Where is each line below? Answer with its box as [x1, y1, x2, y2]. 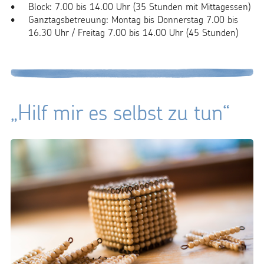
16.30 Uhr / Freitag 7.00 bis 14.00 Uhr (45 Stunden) [28, 26, 238, 38]
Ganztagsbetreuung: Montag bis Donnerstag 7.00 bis [28, 13, 238, 25]
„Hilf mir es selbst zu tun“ [11, 98, 230, 126]
